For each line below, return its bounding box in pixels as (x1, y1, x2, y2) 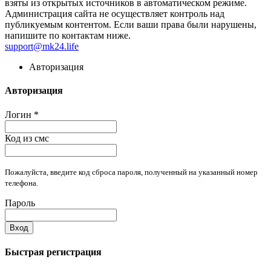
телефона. (5, 178, 38, 188)
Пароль (5, 197, 35, 208)
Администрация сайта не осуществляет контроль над (5, 8, 224, 19)
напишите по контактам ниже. (5, 30, 131, 41)
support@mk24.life (5, 41, 79, 52)
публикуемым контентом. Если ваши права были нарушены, (5, 19, 256, 30)
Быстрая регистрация (5, 246, 102, 257)
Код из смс (5, 132, 49, 143)
